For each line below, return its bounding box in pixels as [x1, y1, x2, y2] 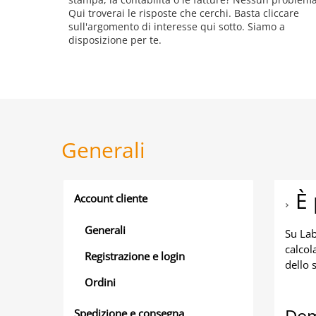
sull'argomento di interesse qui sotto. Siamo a [68, 20, 285, 33]
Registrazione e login [85, 248, 185, 263]
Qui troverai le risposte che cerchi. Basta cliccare [68, 6, 299, 20]
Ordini [85, 274, 116, 289]
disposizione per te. [68, 33, 162, 47]
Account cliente [74, 191, 147, 205]
